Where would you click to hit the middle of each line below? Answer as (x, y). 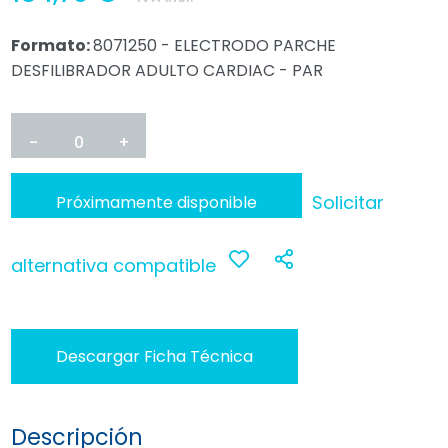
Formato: (52, 45)
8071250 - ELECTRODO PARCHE (215, 45)
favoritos (239, 385)
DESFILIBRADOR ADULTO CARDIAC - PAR (167, 70)
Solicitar (348, 202)
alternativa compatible (114, 265)
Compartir (387, 265)
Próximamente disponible (157, 202)
